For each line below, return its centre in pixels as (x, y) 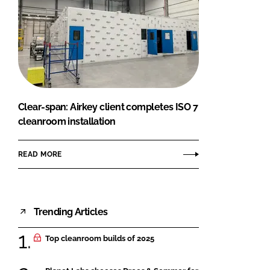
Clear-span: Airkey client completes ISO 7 (108, 107)
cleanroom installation (67, 122)
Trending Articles (71, 212)
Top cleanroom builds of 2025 (100, 239)
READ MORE (40, 154)
